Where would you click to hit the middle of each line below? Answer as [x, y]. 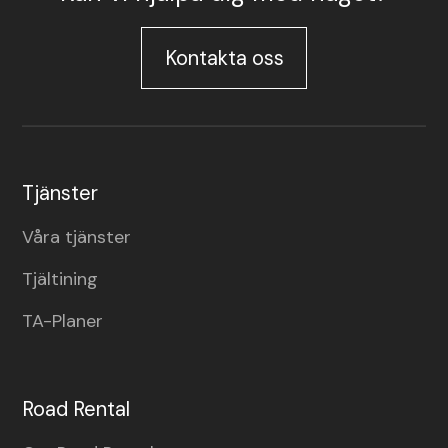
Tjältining [60, 279]
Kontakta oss [224, 58]
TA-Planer [63, 321]
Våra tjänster [77, 237]
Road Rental [76, 408]
